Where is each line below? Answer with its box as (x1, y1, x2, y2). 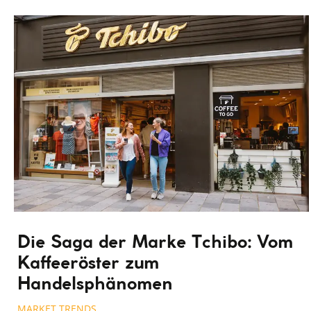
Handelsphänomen (17, 276, 173, 294)
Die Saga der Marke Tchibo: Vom (17, 235, 293, 252)
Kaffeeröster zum (17, 255, 159, 273)
